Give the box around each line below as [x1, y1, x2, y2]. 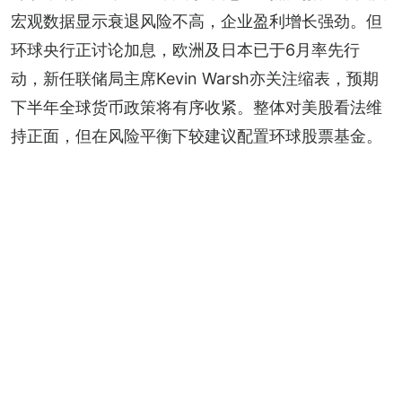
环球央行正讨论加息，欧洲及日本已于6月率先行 [11, 39, 360, 59]
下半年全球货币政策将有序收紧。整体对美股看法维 [11, 97, 382, 117]
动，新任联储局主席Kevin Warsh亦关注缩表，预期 [11, 68, 379, 88]
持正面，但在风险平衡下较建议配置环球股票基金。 [11, 126, 382, 145]
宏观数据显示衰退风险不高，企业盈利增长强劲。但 [11, 11, 382, 31]
